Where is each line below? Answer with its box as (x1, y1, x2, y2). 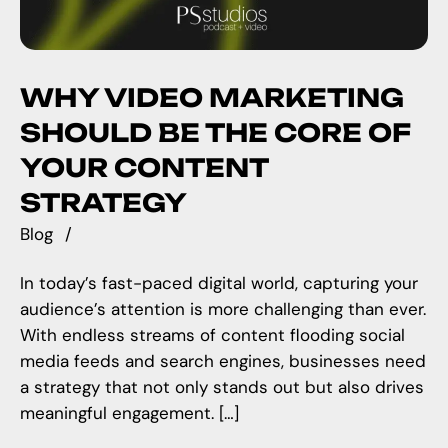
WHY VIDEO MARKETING (20, 82, 404, 114)
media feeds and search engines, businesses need (20, 350, 426, 373)
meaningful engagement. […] (20, 402, 239, 425)
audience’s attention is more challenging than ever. (20, 298, 426, 321)
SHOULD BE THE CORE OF (20, 117, 410, 149)
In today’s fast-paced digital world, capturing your (20, 272, 418, 295)
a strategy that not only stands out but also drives (20, 376, 424, 399)
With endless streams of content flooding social (20, 324, 405, 347)
